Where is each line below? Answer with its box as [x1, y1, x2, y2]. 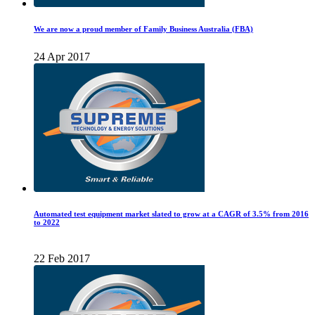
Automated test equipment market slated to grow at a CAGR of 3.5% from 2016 [34, 210, 309, 219]
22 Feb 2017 [34, 252, 90, 265]
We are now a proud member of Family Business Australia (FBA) [34, 25, 253, 34]
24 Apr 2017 [34, 51, 90, 63]
